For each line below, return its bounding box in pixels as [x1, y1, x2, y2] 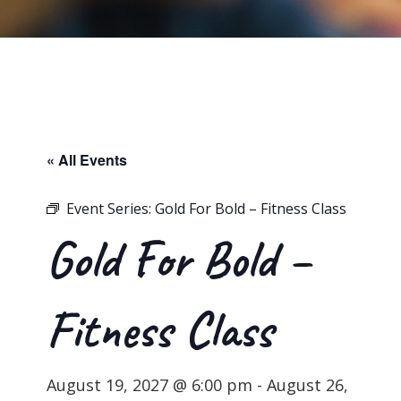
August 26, [267, 374, 349, 397]
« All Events [47, 149, 128, 171]
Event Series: [66, 199, 156, 219]
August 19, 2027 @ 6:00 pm [47, 374, 253, 397]
